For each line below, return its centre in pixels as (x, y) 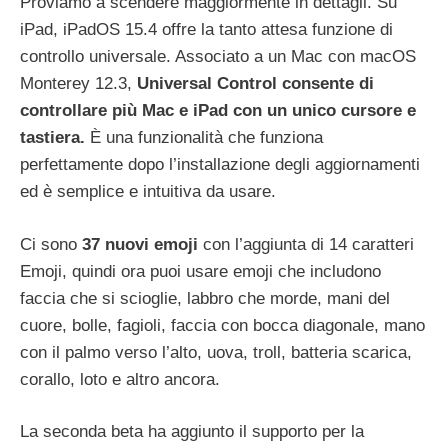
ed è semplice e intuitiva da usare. (148, 192)
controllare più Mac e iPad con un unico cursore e (218, 111)
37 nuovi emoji (140, 244)
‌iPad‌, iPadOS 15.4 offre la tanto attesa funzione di (206, 30)
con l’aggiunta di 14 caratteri (306, 244)
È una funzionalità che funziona (204, 138)
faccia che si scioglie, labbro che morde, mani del (205, 298)
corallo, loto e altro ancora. (120, 379)
